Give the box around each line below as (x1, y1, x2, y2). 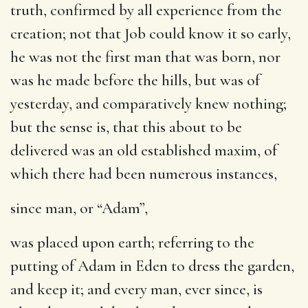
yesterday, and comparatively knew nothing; (10, 93, 287, 113)
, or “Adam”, (73, 198, 148, 218)
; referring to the (151, 232, 254, 252)
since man (10, 198, 73, 218)
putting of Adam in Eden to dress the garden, (10, 256, 294, 276)
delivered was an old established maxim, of (10, 140, 277, 160)
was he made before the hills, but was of (10, 70, 260, 90)
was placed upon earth (10, 232, 151, 252)
